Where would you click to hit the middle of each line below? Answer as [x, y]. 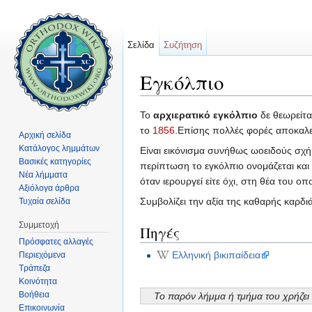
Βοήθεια [34, 294]
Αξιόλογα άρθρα [49, 188]
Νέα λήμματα [44, 174]
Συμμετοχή [39, 225]
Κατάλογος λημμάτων [60, 148]
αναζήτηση [279, 101]
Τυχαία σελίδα [45, 201]
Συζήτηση [183, 45]
